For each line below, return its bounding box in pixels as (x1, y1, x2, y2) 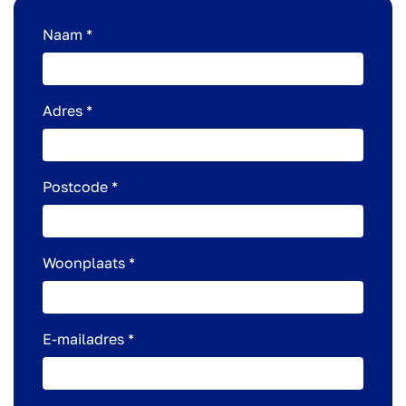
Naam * (43, 25, 92, 43)
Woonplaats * (43, 254, 135, 272)
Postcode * (43, 178, 118, 196)
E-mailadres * (43, 330, 134, 348)
